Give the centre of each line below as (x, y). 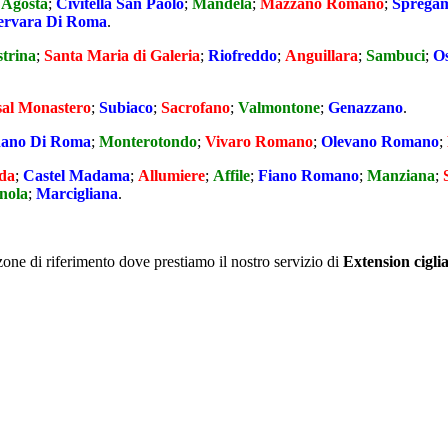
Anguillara (321, 56)
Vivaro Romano (259, 142)
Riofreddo (242, 56)
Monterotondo (148, 142)
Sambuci (395, 56)
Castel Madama (76, 176)
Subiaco (126, 108)
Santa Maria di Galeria (122, 56)
